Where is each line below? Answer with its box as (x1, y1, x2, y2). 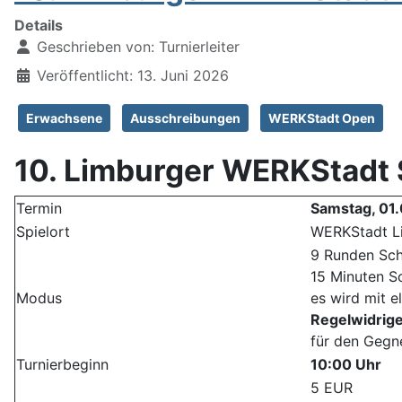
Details (14, 16, 63, 35)
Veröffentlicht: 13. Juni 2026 (37, 66, 229, 85)
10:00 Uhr (310, 355, 381, 374)
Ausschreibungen (130, 110, 240, 127)
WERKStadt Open (268, 110, 375, 127)
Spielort (16, 223, 70, 241)
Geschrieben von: (32, 38, 159, 57)
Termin (16, 199, 62, 218)
